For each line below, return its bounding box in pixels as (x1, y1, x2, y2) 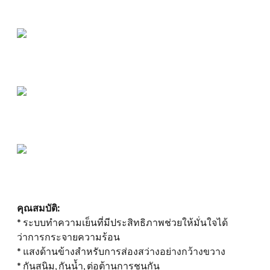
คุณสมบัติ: (17, 201, 60, 213)
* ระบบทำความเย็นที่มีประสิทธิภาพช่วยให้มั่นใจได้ (17, 216, 228, 228)
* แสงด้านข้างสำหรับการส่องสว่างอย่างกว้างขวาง (17, 245, 225, 257)
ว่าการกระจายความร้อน (17, 230, 120, 242)
